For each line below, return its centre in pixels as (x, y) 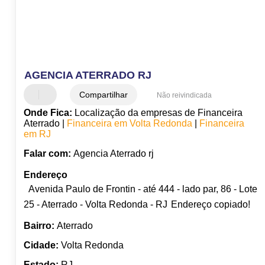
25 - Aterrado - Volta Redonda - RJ (95, 205)
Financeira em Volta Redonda (129, 124)
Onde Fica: (48, 113)
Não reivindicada (184, 96)
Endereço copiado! (210, 205)
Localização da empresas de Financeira (157, 113)
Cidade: (41, 245)
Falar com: (47, 154)
